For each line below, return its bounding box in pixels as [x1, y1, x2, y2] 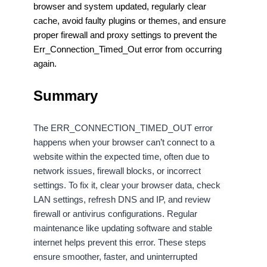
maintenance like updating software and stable [33, 223, 212, 234]
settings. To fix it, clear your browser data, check [33, 180, 221, 191]
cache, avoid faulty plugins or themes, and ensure [33, 15, 226, 26]
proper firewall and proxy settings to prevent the [33, 30, 217, 41]
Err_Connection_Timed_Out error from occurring [33, 44, 222, 55]
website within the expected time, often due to [33, 151, 209, 162]
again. [33, 58, 59, 69]
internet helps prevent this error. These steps [33, 237, 206, 248]
